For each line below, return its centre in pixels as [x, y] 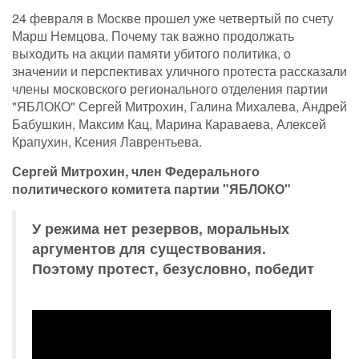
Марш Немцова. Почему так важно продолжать [153, 36]
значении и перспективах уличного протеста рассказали [179, 71]
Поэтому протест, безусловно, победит [173, 268]
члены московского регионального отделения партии [170, 89]
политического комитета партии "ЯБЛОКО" [151, 189]
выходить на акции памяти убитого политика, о [151, 54]
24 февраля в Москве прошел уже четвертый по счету [173, 18]
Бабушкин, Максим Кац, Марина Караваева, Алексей [169, 124]
